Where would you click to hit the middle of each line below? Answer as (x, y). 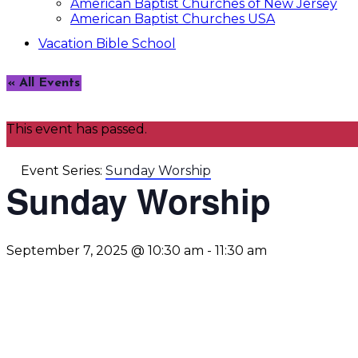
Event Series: (63, 171)
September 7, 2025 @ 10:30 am (105, 251)
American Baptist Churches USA (173, 19)
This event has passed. (77, 129)
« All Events (44, 83)
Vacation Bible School (107, 44)
